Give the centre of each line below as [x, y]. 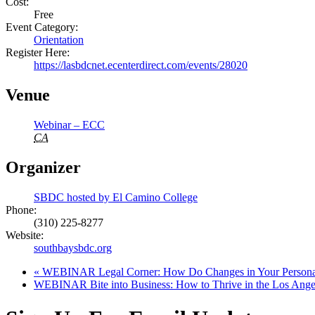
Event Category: [42, 27]
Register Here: [38, 53]
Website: [25, 235]
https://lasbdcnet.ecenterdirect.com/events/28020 [141, 65]
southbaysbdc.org [73, 247]
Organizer [43, 167]
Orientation [59, 40]
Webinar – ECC [69, 124]
